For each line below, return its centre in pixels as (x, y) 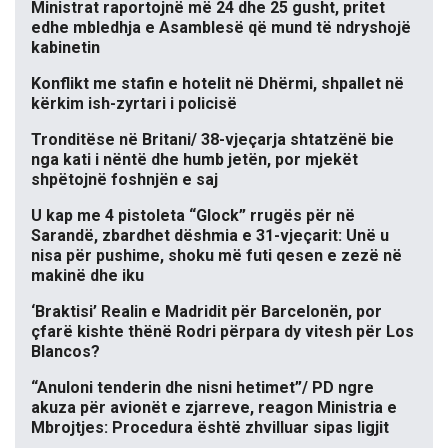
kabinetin (65, 48)
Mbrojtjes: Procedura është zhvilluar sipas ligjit (210, 428)
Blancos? (65, 352)
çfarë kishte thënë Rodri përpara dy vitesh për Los (222, 332)
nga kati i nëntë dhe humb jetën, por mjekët (194, 160)
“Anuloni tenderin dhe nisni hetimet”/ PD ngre (202, 388)
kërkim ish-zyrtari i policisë (134, 104)
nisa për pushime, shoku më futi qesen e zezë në (216, 256)
